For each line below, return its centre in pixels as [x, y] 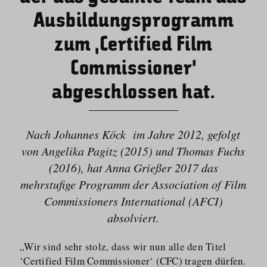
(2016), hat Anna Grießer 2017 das [133, 167]
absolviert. [133, 218]
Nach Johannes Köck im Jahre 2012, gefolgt [133, 134]
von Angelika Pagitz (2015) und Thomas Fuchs [133, 151]
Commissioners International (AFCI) [133, 201]
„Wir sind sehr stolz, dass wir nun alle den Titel [123, 246]
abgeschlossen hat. [133, 92]
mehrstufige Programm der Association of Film [133, 184]
